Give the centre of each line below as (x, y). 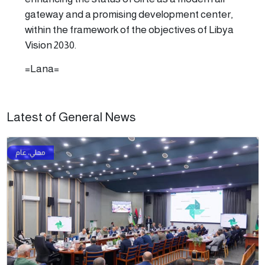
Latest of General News (71, 117)
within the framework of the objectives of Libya (129, 30)
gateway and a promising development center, (129, 14)
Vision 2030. (51, 45)
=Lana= (42, 69)
